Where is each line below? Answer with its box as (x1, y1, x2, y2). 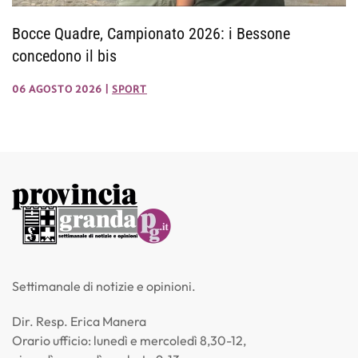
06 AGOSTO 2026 (12, 83, 102, 96)
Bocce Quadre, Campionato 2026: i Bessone (12, 24, 290, 44)
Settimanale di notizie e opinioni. (12, 278, 196, 295)
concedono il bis (12, 46, 117, 66)
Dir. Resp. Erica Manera (12, 313, 146, 330)
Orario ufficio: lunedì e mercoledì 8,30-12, (12, 332, 246, 349)
